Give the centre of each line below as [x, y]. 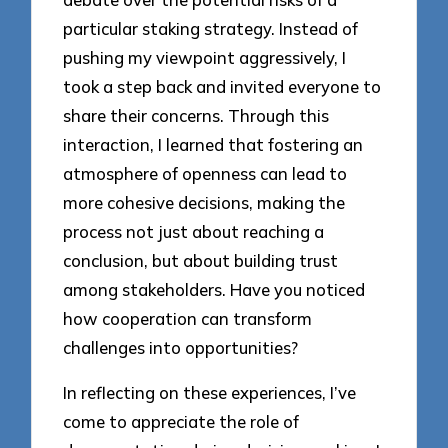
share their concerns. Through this [196, 116]
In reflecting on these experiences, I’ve [210, 392]
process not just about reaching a [194, 232]
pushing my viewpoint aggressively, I [205, 58]
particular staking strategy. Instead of [211, 29]
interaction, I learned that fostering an [213, 145]
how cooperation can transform [188, 319]
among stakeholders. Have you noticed [214, 290]
